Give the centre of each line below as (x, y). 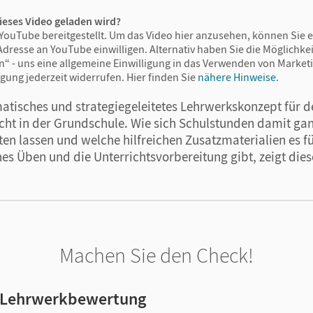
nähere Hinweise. (238, 77)
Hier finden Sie (161, 77)
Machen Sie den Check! (156, 255)
